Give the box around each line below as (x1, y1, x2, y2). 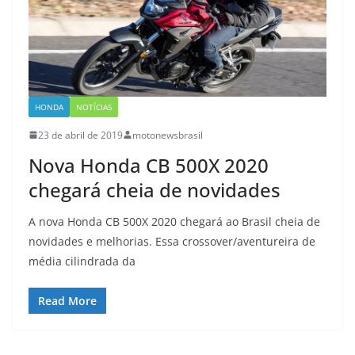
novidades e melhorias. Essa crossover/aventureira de (29, 233, 315, 249)
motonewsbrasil (132, 128, 203, 142)
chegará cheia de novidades (29, 176, 281, 203)
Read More (38, 292, 97, 308)
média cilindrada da (29, 253, 136, 269)
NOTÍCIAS (76, 101, 112, 113)
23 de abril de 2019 (38, 128, 123, 142)
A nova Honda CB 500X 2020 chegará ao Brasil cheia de (29, 213, 320, 229)
